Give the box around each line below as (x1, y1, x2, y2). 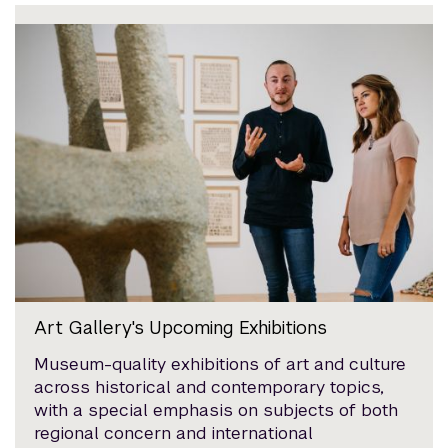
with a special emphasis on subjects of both (34, 398, 399, 421)
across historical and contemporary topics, (34, 375, 385, 398)
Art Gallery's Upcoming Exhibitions (34, 315, 328, 339)
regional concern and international (34, 421, 314, 444)
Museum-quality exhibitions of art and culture (34, 352, 407, 375)
